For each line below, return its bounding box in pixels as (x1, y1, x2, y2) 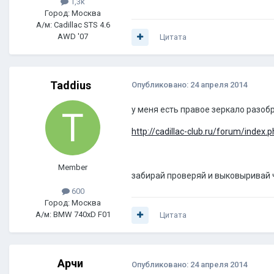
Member (58, 163, 87, 172)
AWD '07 (57, 32, 88, 42)
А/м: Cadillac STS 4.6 (35, 20, 110, 30)
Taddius (50, 79, 91, 92)
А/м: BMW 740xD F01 (35, 210, 111, 220)
